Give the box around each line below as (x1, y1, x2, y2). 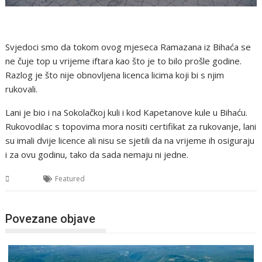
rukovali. (5, 83, 38, 95)
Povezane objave (5, 211, 96, 226)
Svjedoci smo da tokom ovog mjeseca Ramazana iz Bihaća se (5, 41, 251, 53)
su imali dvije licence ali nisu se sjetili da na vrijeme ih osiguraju (5, 135, 255, 147)
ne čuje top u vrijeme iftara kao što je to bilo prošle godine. (5, 55, 242, 67)
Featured (55, 174, 85, 184)
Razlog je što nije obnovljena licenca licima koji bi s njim (5, 69, 225, 81)
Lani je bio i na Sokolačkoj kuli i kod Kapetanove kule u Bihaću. (5, 106, 248, 119)
